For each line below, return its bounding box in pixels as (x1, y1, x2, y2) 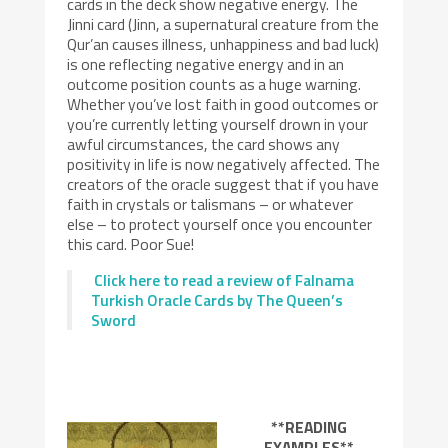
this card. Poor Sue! (67, 231, 195, 256)
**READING (270, 415, 347, 440)
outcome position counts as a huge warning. (67, 71, 362, 96)
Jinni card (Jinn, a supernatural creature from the (67, 11, 380, 36)
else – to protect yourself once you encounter (67, 211, 373, 236)
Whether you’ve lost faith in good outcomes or (67, 91, 379, 116)
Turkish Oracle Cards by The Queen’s (91, 287, 344, 312)
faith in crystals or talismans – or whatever (67, 191, 354, 216)
